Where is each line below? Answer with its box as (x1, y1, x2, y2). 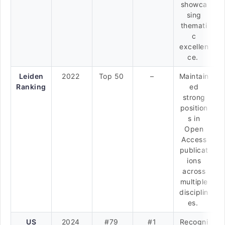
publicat (179, 146, 208, 154)
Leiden (19, 72, 44, 80)
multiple (180, 177, 208, 186)
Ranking (16, 82, 46, 91)
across (182, 167, 205, 175)
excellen (179, 42, 208, 51)
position (180, 103, 208, 112)
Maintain (179, 72, 209, 80)
